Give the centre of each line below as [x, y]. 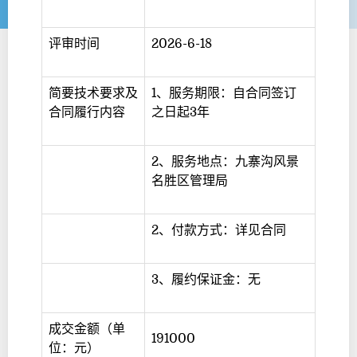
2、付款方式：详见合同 [219, 230]
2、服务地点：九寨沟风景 [225, 162]
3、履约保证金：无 [206, 280]
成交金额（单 [87, 329]
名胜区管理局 [190, 181]
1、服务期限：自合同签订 [224, 93]
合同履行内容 [87, 112]
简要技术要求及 [93, 93]
